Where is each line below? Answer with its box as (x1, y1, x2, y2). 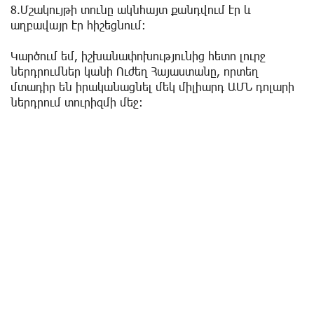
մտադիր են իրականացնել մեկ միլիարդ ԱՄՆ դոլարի (11, 80, 294, 94)
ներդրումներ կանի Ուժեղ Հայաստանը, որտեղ (11, 64, 259, 78)
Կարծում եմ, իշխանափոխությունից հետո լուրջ (11, 49, 266, 63)
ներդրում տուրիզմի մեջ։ (11, 95, 143, 109)
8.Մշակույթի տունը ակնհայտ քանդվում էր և (11, 3, 251, 17)
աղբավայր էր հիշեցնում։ (11, 18, 146, 32)
